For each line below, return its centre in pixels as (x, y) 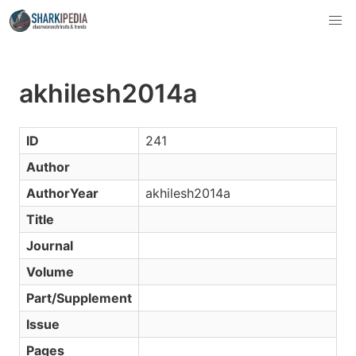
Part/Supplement (79, 298)
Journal (50, 246)
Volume (50, 272)
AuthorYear (62, 193)
